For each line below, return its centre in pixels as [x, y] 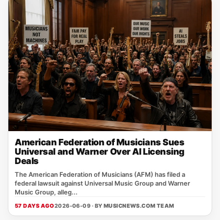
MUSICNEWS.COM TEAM [139, 206]
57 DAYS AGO [35, 206]
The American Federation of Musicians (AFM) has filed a [100, 174]
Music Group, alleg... [46, 192]
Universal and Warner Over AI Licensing [100, 151]
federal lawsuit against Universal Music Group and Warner [102, 183]
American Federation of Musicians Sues [100, 142]
